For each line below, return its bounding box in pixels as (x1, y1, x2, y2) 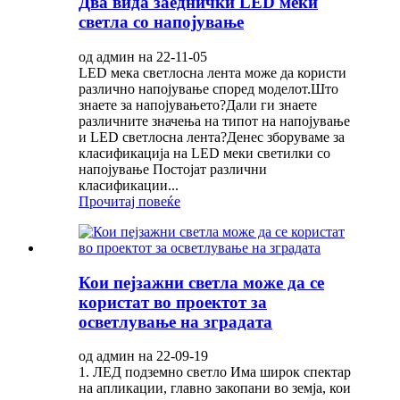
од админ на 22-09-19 (79, 348, 208, 364)
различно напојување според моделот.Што (79, 80, 338, 96)
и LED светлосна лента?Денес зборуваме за (79, 129, 345, 145)
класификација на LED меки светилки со (79, 145, 330, 161)
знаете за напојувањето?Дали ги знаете (79, 96, 317, 112)
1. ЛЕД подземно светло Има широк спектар (79, 364, 351, 380)
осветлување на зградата (79, 312, 272, 331)
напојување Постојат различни (79, 161, 267, 177)
